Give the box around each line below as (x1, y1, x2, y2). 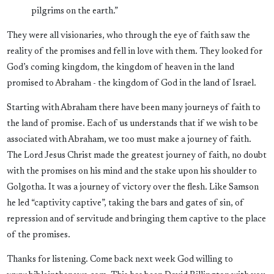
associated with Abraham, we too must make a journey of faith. (6, 135, 251, 145)
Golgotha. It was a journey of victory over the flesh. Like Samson (6, 183, 259, 193)
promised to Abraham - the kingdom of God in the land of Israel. (6, 79, 256, 89)
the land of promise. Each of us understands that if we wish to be (6, 119, 258, 129)
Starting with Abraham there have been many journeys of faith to (6, 103, 261, 113)
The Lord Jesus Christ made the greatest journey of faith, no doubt (6, 151, 267, 161)
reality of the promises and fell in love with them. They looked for (6, 47, 262, 57)
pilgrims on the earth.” (31, 7, 118, 17)
